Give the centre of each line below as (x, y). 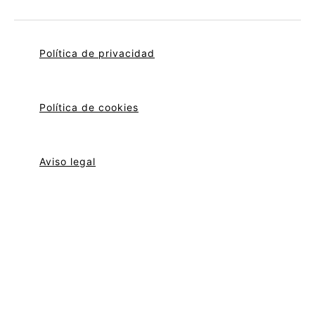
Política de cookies (89, 107)
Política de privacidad (97, 53)
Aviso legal (67, 161)
